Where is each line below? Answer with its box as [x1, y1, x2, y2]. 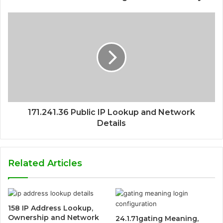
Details [97, 118, 126, 128]
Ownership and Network [8, 213, 99, 222]
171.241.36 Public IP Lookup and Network [28, 107, 195, 117]
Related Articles [8, 157, 82, 169]
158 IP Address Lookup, [8, 203, 93, 213]
